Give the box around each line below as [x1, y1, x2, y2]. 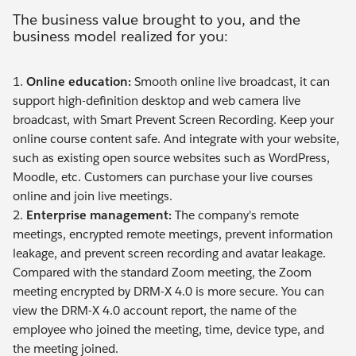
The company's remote [172, 207, 299, 222]
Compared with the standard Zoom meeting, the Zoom [13, 264, 311, 280]
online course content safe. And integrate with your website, [13, 130, 339, 146]
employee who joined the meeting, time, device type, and [13, 321, 324, 337]
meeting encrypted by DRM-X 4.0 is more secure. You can [13, 283, 324, 299]
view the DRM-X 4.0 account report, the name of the [13, 302, 296, 318]
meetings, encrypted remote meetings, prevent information [13, 226, 333, 242]
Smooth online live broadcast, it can [131, 73, 330, 89]
